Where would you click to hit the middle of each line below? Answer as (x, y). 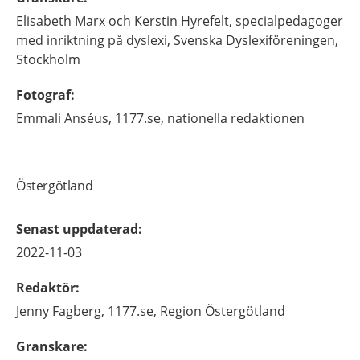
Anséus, (88, 118)
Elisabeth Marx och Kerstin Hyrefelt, (124, 20)
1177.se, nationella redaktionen (210, 118)
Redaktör (46, 287)
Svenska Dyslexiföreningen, (256, 40)
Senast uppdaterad (77, 229)
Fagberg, (78, 311)
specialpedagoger (289, 20)
